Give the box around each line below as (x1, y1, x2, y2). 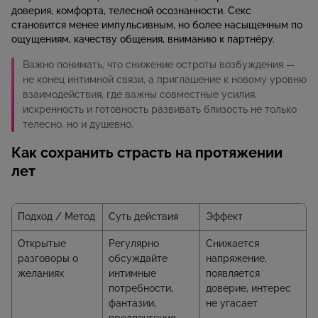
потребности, (109, 283, 173, 295)
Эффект (206, 211, 243, 223)
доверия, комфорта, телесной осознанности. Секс (11, 5, 251, 17)
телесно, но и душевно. (23, 119, 133, 131)
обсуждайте (109, 253, 168, 265)
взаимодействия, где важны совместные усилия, (23, 89, 257, 101)
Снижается (206, 238, 259, 250)
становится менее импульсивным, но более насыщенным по (11, 19, 302, 31)
